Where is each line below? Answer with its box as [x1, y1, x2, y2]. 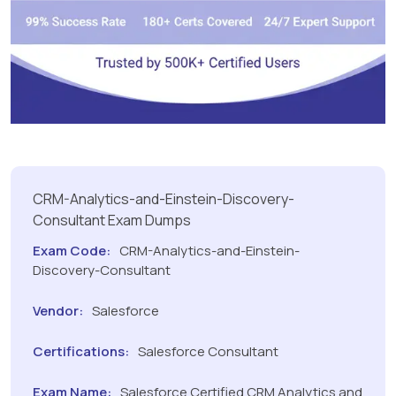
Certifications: [33, 342, 129, 362]
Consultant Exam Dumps [33, 210, 191, 231]
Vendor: [33, 301, 83, 321]
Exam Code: [33, 241, 110, 261]
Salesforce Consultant [135, 342, 278, 362]
